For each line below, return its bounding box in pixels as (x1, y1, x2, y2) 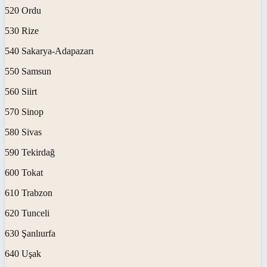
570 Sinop (5, 106, 44, 117)
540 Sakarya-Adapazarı (5, 45, 94, 56)
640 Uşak (5, 248, 41, 259)
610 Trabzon (5, 187, 52, 198)
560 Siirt (5, 86, 37, 97)
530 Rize (5, 25, 39, 36)
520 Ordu (5, 5, 41, 15)
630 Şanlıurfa (5, 228, 55, 238)
